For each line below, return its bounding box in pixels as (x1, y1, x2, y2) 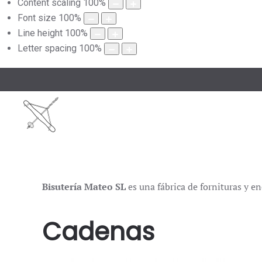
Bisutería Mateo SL (42, 180, 126, 194)
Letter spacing (18, 43, 77, 54)
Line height (18, 27, 63, 39)
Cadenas (42, 215, 154, 250)
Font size (18, 12, 56, 24)
